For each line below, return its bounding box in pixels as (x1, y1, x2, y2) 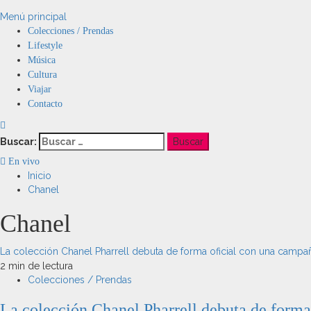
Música (28, 55, 56, 65)
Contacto (28, 99, 62, 109)
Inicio (28, 170, 51, 181)
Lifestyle (28, 40, 62, 51)
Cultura (28, 69, 57, 80)
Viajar (28, 84, 51, 94)
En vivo (6, 156, 40, 167)
